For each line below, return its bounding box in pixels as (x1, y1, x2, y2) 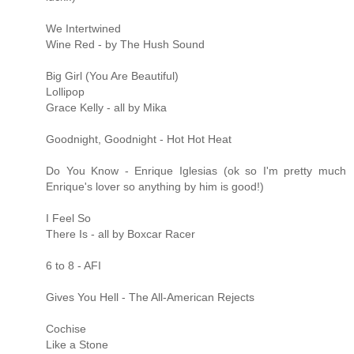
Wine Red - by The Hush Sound (46, 37, 205, 51)
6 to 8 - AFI (46, 258, 101, 272)
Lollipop (46, 85, 85, 98)
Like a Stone (46, 337, 108, 351)
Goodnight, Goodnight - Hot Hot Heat (46, 132, 232, 145)
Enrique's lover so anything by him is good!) (46, 179, 264, 193)
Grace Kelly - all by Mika (46, 100, 167, 114)
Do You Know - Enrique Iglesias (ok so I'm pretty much (46, 164, 346, 177)
